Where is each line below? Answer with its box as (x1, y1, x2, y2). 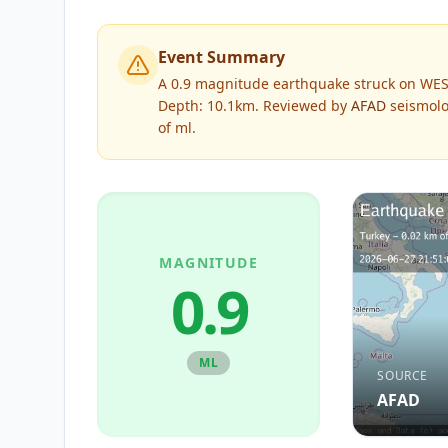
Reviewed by (259, 96, 351, 115)
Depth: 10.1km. (158, 96, 259, 115)
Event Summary (158, 46, 285, 68)
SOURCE (377, 366, 428, 384)
